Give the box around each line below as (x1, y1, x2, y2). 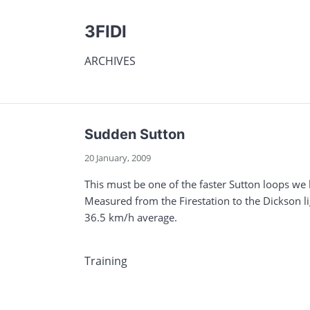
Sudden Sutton (84, 126, 185, 143)
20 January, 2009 (84, 152, 151, 164)
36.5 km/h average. (84, 210, 177, 224)
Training (84, 253, 127, 269)
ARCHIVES (84, 53, 136, 69)
